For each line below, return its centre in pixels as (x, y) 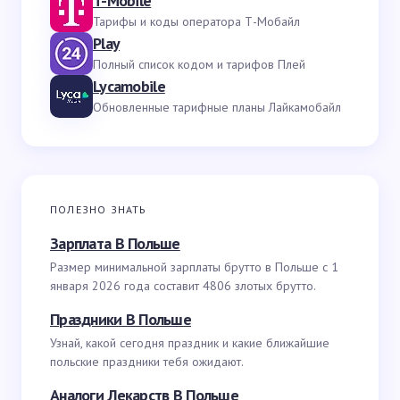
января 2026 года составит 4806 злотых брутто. (183, 286)
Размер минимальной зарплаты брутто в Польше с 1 (194, 267)
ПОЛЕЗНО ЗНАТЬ (99, 209)
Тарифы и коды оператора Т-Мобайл (196, 21)
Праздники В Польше (121, 319)
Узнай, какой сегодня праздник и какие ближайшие (190, 343)
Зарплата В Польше (115, 243)
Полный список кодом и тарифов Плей (199, 64)
